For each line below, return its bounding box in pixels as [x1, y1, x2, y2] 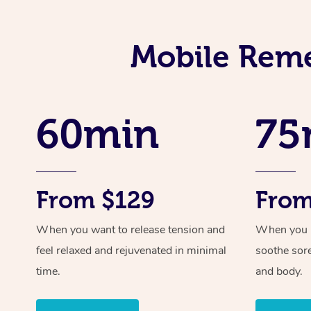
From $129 [36, 186, 155, 213]
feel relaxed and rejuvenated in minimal [36, 242, 226, 258]
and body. [255, 263, 303, 279]
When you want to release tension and [36, 221, 225, 237]
